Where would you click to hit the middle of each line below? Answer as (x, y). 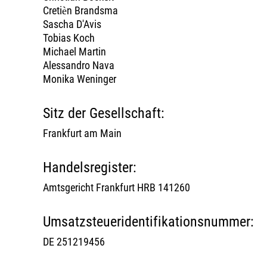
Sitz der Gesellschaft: (104, 113)
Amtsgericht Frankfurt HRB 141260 (117, 187)
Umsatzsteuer (82, 222)
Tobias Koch (69, 38)
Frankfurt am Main (82, 133)
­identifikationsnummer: (187, 222)
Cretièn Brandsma (80, 10)
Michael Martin (74, 52)
